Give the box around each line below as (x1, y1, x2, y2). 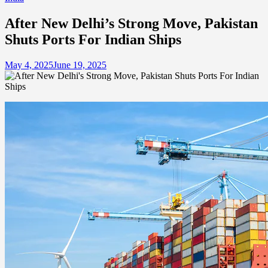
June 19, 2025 (53, 59, 106, 70)
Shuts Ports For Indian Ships (5, 31, 181, 47)
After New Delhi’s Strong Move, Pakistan (5, 15, 258, 31)
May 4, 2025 (5, 59, 53, 70)
